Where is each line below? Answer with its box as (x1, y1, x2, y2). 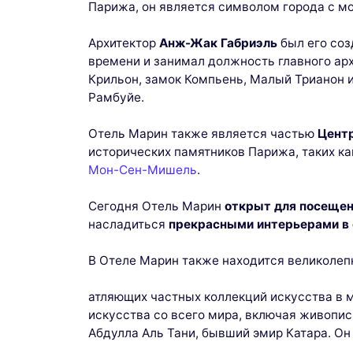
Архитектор (88, 35, 159, 51)
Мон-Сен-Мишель (88, 162, 197, 178)
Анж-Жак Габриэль (159, 35, 277, 51)
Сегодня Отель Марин (88, 199, 225, 214)
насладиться (88, 217, 169, 232)
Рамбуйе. (88, 90, 144, 106)
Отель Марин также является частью (88, 126, 318, 142)
